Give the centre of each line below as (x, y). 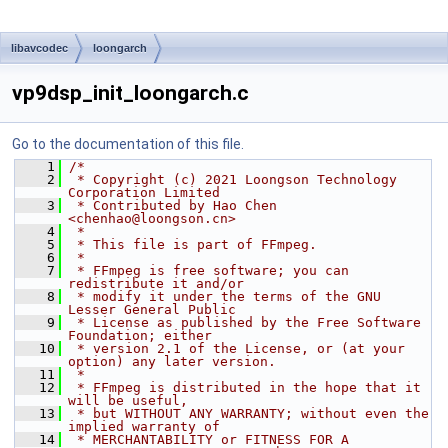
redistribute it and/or (156, 283)
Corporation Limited (144, 192)
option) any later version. (172, 361)
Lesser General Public (152, 309)
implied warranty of (144, 426)
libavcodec (39, 48)
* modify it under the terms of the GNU (225, 296)
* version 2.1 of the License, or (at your (237, 348)
